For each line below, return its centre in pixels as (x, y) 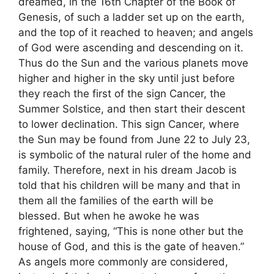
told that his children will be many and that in (129, 185)
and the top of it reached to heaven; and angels (136, 32)
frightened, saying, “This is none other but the (131, 231)
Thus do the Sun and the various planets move (133, 63)
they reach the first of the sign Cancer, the (122, 94)
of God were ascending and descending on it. (131, 48)
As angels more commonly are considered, (123, 262)
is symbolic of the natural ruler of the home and (135, 155)
